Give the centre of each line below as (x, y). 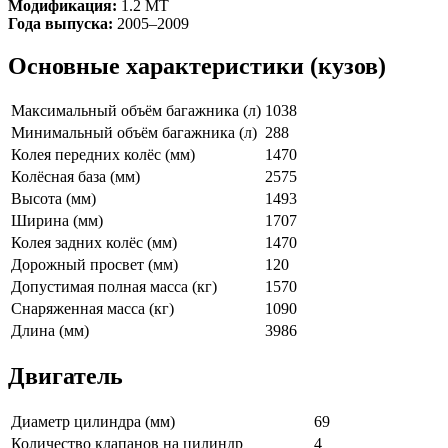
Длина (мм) (50, 331)
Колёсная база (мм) (75, 177)
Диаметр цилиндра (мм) (93, 422)
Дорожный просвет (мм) (94, 265)
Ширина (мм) (57, 221)
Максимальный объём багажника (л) (136, 111)
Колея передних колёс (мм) (103, 155)
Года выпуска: (60, 23)
